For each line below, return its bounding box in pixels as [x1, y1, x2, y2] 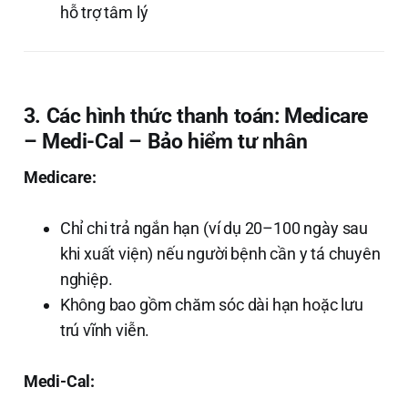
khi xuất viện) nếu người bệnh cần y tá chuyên [59, 243, 381, 263]
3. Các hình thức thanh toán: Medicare [23, 102, 368, 128]
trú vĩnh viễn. [59, 320, 150, 340]
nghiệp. [59, 269, 113, 289]
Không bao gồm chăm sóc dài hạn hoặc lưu [59, 294, 363, 314]
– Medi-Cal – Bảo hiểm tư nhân [23, 127, 308, 154]
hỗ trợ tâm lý [59, 2, 148, 22]
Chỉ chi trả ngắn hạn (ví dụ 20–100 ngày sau [59, 218, 368, 238]
